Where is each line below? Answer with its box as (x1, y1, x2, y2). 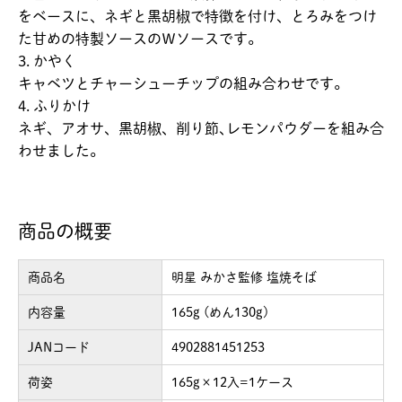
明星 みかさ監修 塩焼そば (171, 270, 317, 284)
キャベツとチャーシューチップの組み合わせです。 (18, 75, 348, 91)
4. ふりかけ (18, 98, 91, 113)
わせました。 (18, 143, 104, 158)
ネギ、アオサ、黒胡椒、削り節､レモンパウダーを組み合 (18, 120, 384, 135)
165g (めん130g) (171, 305, 268, 319)
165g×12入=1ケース (171, 375, 293, 389)
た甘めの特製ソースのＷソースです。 (18, 31, 262, 46)
